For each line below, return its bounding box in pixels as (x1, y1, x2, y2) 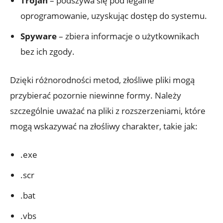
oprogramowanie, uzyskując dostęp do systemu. (20, 10, 207, 22)
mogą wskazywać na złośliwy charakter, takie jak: (10, 120, 198, 132)
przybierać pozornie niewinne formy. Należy (10, 90, 181, 102)
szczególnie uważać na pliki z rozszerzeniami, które (10, 105, 206, 117)
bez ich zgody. (20, 46, 75, 58)
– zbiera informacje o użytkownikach (57, 30, 199, 42)
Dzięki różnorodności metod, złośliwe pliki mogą (10, 74, 195, 86)
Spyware (20, 30, 57, 42)
